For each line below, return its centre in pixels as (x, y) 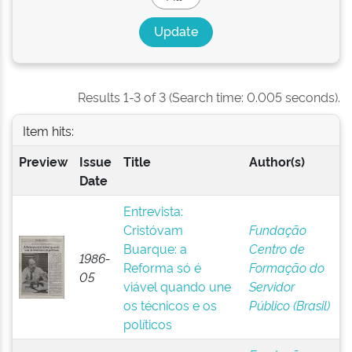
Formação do (286, 267)
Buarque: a (155, 248)
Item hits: (48, 130)
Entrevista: (153, 211)
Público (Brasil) (289, 305)
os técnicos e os (170, 305)
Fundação (277, 229)
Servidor (271, 286)
